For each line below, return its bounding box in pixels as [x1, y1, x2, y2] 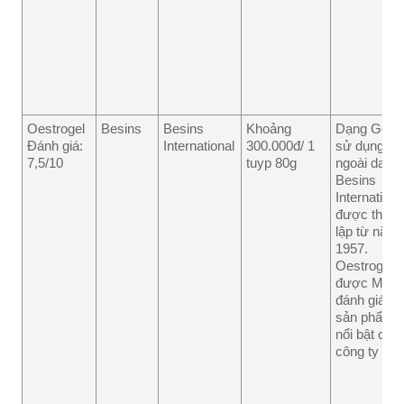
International [163, 138, 234, 154]
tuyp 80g [246, 155, 297, 171]
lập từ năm [335, 224, 399, 240]
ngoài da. [335, 155, 389, 171]
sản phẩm [335, 309, 394, 326]
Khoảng [246, 121, 291, 137]
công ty [335, 344, 379, 360]
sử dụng [335, 138, 384, 154]
